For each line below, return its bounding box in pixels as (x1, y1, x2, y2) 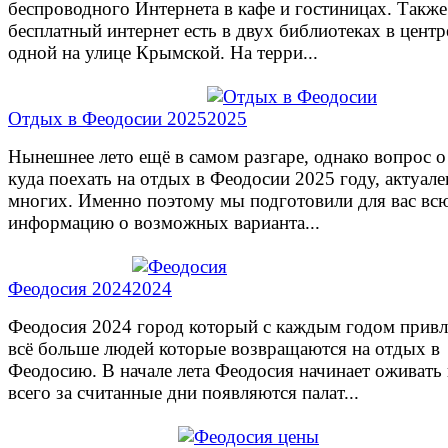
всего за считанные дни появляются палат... (8, 381, 359, 403)
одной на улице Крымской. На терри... (8, 41, 318, 63)
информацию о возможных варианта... (8, 211, 320, 233)
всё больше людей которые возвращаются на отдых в (8, 337, 440, 359)
